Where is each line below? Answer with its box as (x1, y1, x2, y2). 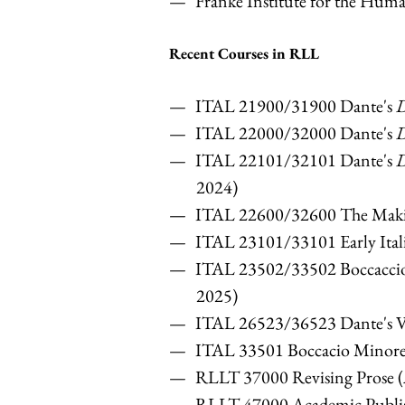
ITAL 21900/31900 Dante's (195, 93, 396, 118)
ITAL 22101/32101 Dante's (195, 147, 396, 172)
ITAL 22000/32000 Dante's (195, 120, 396, 145)
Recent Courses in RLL (169, 43, 319, 64)
